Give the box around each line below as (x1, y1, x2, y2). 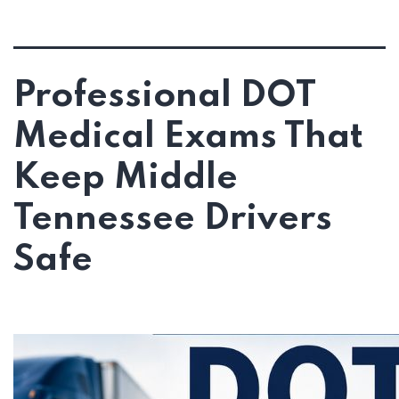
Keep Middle (13, 160, 238, 196)
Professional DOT (13, 78, 316, 114)
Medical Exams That (13, 119, 363, 155)
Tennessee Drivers (13, 201, 332, 237)
